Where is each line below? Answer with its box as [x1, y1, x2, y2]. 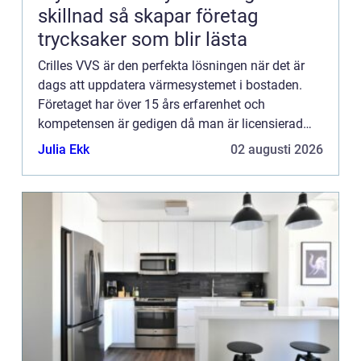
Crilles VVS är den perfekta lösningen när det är [38, 57, 305, 73]
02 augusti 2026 [230, 141, 323, 157]
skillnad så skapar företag [38, 4, 109, 27]
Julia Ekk [38, 141, 89, 157]
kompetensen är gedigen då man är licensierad [38, 115, 303, 131]
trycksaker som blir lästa [38, 27, 247, 51]
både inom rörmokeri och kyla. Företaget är [38, 135, 281, 151]
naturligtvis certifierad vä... [38, 154, 188, 170]
